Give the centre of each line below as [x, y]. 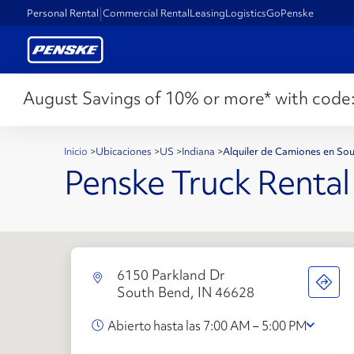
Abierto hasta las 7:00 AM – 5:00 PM [207, 325]
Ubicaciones [125, 151]
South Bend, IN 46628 [185, 292]
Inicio [77, 151]
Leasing [208, 13]
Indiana [200, 151]
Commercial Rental [147, 13]
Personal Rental [63, 13]
